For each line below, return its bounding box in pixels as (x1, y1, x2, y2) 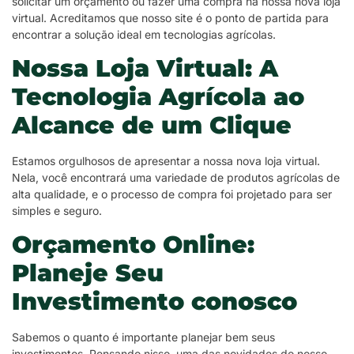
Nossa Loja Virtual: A (12, 54, 278, 84)
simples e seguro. (12, 204, 102, 218)
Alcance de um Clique (12, 111, 292, 141)
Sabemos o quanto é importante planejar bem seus (12, 330, 275, 345)
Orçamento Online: (12, 230, 254, 260)
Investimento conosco (12, 287, 297, 317)
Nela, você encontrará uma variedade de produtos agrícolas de (12, 171, 340, 185)
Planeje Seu (12, 258, 164, 288)
